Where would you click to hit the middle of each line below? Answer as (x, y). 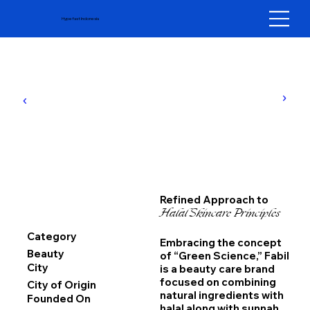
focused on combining (218, 282)
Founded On (58, 299)
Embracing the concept (220, 243)
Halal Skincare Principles (220, 213)
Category (52, 236)
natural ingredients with (221, 295)
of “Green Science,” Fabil (224, 256)
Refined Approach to (214, 200)
